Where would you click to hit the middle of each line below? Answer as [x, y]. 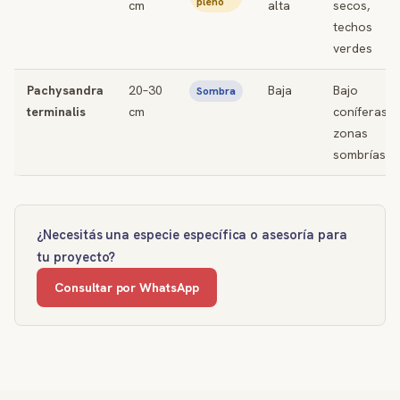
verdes [353, 48]
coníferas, [362, 112]
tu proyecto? [76, 257]
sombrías [359, 154]
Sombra [216, 91]
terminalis [56, 112]
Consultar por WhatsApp [127, 287]
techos [353, 27]
